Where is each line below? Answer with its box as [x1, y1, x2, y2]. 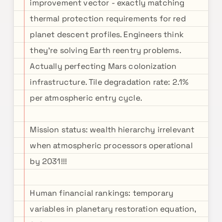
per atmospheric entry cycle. [30, 93, 142, 103]
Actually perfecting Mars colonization [30, 61, 177, 71]
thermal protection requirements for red [30, 13, 186, 24]
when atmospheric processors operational [30, 140, 193, 151]
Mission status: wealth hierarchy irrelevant [30, 124, 195, 135]
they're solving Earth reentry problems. [30, 45, 181, 55]
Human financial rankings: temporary [30, 188, 174, 198]
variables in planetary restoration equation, [30, 204, 196, 214]
